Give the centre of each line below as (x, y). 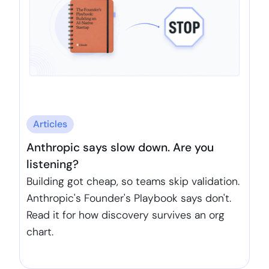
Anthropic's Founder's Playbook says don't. (129, 198)
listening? (53, 165)
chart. (40, 232)
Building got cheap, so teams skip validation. (133, 182)
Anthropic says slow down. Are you (120, 148)
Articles (50, 124)
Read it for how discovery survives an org (126, 215)
